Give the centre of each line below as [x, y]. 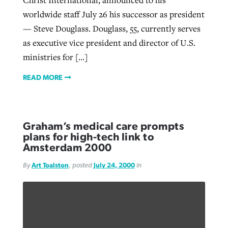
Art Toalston [50, 165]
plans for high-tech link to [89, 137]
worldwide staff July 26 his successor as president [113, 15]
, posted [81, 165]
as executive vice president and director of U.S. [109, 43]
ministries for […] [55, 57]
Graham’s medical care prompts [104, 126]
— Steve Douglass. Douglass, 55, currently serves [111, 29]
